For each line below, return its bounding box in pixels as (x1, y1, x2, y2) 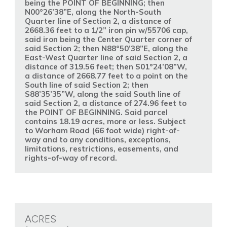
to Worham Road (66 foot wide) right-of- (24, 126, 180, 136)
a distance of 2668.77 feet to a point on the (24, 71, 188, 81)
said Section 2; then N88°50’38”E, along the (24, 44, 188, 54)
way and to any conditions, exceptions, (24, 135, 171, 145)
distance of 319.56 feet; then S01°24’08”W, (24, 62, 187, 72)
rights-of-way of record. (24, 153, 117, 163)
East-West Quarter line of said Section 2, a (24, 53, 187, 63)
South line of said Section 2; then (24, 80, 148, 90)
